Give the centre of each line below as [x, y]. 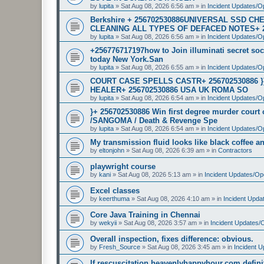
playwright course [123, 166]
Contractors [235, 150]
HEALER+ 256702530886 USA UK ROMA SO [169, 90]
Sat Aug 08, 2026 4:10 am [173, 198]
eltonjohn [112, 150]
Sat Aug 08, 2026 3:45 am [184, 247]
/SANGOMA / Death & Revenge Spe [154, 120]
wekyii [108, 222]
